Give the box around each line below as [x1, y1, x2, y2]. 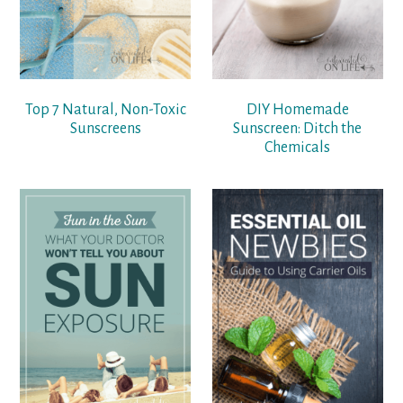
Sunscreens [69, 121, 141, 138]
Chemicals [264, 139, 331, 157]
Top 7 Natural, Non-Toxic [24, 102, 186, 119]
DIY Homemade [246, 102, 349, 119]
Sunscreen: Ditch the [233, 121, 363, 138]
